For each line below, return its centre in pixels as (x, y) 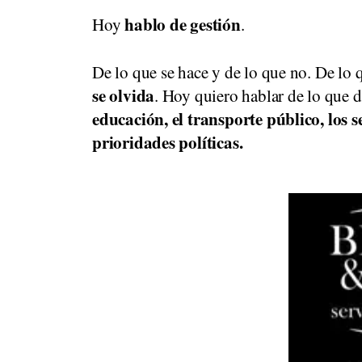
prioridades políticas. (168, 142)
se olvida (124, 95)
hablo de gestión (183, 24)
